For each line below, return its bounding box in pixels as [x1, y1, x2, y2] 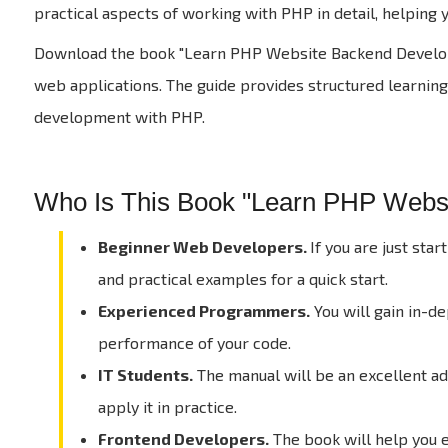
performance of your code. [97, 333, 291, 352]
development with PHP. [33, 107, 205, 126]
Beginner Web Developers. [97, 237, 310, 256]
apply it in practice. [97, 397, 237, 416]
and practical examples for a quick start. [97, 269, 388, 288]
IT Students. [97, 365, 193, 384]
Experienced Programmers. [97, 301, 310, 320]
